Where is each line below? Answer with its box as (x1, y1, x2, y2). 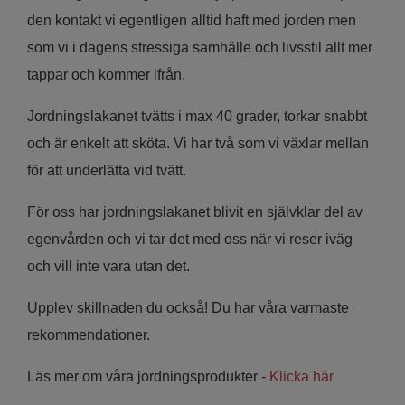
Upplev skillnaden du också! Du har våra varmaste (27, 299, 349, 316)
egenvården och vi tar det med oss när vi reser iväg (27, 231, 353, 247)
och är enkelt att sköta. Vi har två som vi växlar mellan (27, 135, 369, 151)
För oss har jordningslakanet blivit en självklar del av (27, 203, 363, 220)
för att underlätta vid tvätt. (27, 162, 186, 178)
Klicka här (269, 368, 334, 384)
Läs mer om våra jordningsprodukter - (27, 368, 269, 384)
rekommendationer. (27, 326, 154, 343)
